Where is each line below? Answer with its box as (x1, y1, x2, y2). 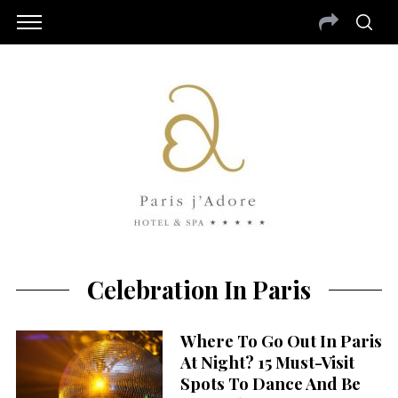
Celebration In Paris (87, 274, 311, 306)
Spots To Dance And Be (179, 372, 361, 394)
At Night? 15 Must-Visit (179, 351, 354, 373)
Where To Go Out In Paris (179, 330, 382, 352)
